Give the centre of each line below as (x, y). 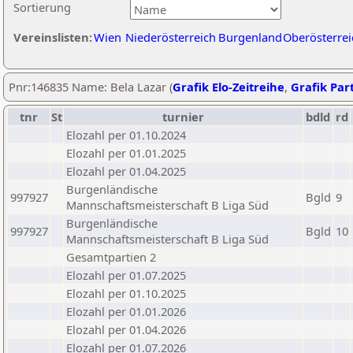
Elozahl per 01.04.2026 (126, 329)
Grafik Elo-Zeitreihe (229, 87)
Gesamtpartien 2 (111, 257)
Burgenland (250, 37)
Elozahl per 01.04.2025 (126, 171)
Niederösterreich (171, 37)
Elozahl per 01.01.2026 (126, 311)
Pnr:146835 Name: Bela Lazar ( (91, 87)
